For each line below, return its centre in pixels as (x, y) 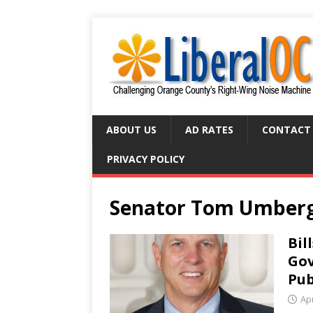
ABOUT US (131, 130)
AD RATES (209, 130)
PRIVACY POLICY (146, 159)
